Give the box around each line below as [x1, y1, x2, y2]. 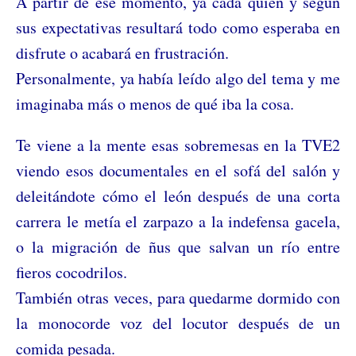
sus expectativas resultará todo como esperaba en [16, 16, 340, 38]
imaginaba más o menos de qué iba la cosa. [16, 92, 294, 114]
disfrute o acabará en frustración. [16, 41, 229, 64]
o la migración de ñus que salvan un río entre [16, 235, 340, 257]
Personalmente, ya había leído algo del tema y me [16, 67, 340, 89]
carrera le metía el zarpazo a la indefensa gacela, [16, 210, 340, 232]
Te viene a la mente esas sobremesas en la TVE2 [16, 133, 340, 156]
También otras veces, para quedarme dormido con [16, 286, 340, 308]
